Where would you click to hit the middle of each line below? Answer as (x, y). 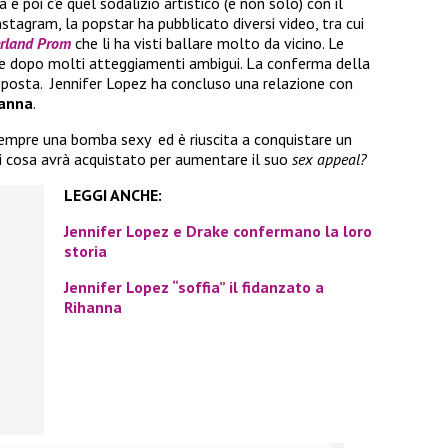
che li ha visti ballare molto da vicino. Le (209, 42)
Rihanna (93, 306)
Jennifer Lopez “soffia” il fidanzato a (194, 286)
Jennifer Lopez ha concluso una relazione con (201, 82)
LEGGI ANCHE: (115, 194)
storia (85, 250)
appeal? (342, 158)
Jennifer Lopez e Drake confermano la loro (218, 230)
